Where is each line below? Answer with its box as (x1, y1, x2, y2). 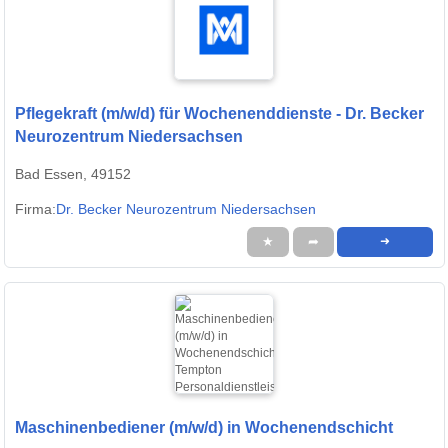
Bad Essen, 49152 (15, 166, 131, 183)
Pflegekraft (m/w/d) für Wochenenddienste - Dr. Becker (15, 105, 424, 123)
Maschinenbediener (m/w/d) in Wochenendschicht (15, 419, 393, 437)
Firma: (15, 201, 56, 218)
